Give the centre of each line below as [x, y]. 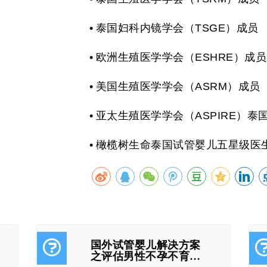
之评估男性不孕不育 [140, 256]
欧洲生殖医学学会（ [145, 57]
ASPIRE [216, 116]
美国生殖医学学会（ [145, 86]
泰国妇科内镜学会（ [145, 28]
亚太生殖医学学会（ [145, 116]
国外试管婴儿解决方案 [145, 245]
